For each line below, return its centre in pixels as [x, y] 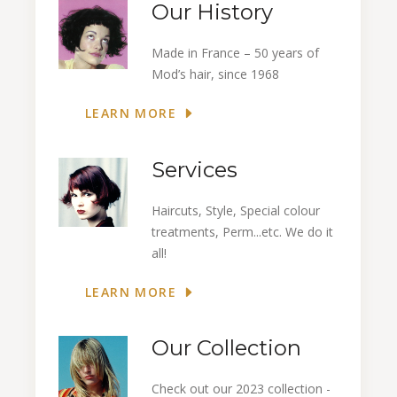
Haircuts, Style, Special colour [236, 210]
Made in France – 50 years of [235, 53]
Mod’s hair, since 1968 [215, 74]
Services [195, 169]
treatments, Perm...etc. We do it [242, 231]
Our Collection [226, 348]
